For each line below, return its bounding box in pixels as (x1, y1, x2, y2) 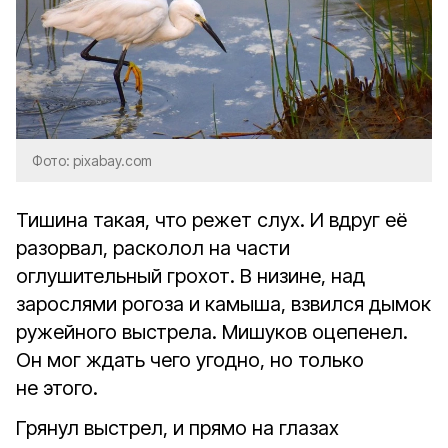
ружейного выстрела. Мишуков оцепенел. (16, 320, 408, 344)
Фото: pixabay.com (32, 152, 152, 169)
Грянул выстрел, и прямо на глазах (16, 416, 339, 440)
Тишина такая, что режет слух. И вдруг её (16, 208, 407, 232)
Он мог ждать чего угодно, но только (16, 348, 364, 372)
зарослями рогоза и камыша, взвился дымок (16, 292, 431, 316)
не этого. (16, 376, 98, 400)
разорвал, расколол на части (16, 236, 290, 260)
